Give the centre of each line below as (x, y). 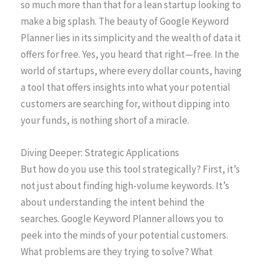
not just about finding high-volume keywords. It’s (125, 186)
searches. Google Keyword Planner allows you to (122, 219)
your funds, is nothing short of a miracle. (105, 121)
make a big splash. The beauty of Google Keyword (125, 22)
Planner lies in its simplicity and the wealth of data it (131, 38)
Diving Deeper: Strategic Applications (100, 153)
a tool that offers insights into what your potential (126, 88)
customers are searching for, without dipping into (125, 104)
